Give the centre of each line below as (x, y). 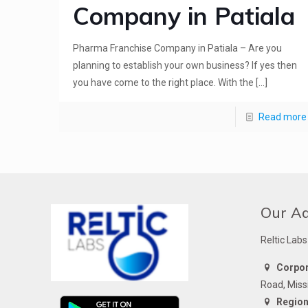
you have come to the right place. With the (164, 82)
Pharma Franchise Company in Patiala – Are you (178, 48)
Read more (282, 117)
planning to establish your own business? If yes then (185, 65)
